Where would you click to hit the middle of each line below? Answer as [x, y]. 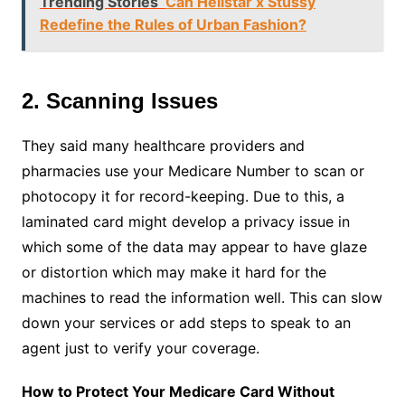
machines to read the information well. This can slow [202, 297]
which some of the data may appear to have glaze [194, 247]
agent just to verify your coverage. [140, 348]
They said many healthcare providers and [163, 146]
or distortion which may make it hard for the [174, 272]
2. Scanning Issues [119, 101]
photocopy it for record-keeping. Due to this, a [183, 196]
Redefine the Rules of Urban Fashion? [173, 24]
